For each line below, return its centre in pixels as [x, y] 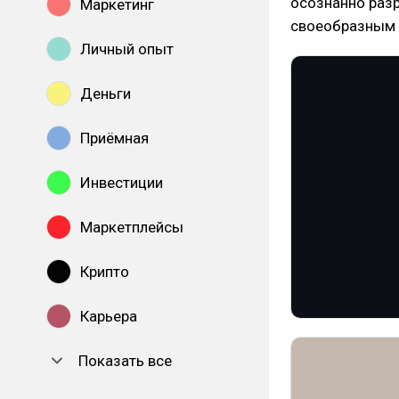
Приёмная [114, 138]
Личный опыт [127, 49]
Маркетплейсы [132, 227]
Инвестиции [122, 183]
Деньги [106, 94]
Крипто [105, 272]
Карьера [109, 316]
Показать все [125, 361]
